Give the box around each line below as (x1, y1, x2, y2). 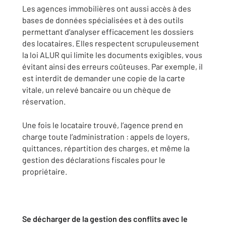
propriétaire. (22, 166, 67, 176)
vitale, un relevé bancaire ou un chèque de (22, 85, 171, 94)
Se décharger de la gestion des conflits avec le (22, 214, 188, 223)
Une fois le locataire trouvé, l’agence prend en (22, 120, 183, 130)
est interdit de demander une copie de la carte (22, 73, 185, 83)
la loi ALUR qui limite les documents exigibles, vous (22, 50, 202, 60)
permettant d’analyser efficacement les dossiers (22, 27, 194, 36)
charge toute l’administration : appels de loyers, (22, 132, 190, 141)
